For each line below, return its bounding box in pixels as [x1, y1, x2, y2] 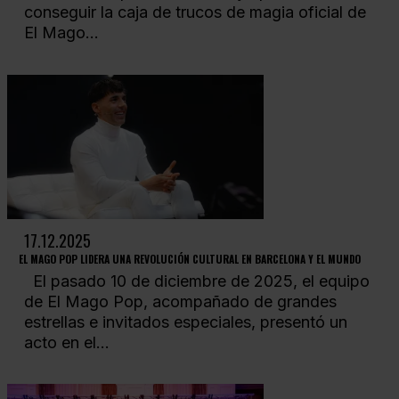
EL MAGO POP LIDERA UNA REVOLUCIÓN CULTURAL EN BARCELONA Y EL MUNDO [18, 250, 361, 266]
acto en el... [23, 333, 110, 353]
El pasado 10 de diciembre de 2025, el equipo [23, 272, 370, 291]
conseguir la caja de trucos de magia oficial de [23, 3, 366, 22]
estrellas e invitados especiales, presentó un [23, 313, 347, 332]
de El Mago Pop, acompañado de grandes [23, 292, 337, 312]
